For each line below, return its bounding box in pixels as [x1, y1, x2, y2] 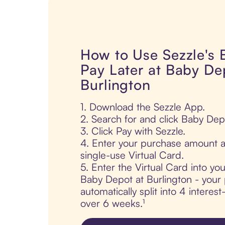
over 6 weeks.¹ [80, 197, 145, 210]
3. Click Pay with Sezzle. [80, 125, 185, 138]
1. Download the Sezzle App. [80, 100, 205, 114]
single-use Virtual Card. [80, 149, 184, 162]
